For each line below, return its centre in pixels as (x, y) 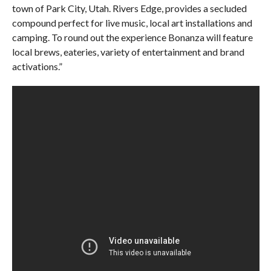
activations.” (37, 67)
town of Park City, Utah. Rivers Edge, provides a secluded (129, 8)
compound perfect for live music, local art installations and (132, 23)
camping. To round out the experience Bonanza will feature (132, 38)
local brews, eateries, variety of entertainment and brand (128, 52)
